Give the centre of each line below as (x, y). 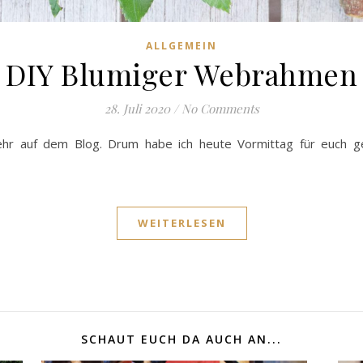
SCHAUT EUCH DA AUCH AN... (181, 340)
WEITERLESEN (181, 223)
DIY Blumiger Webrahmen (181, 74)
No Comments (220, 109)
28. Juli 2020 (137, 109)
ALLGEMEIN (181, 46)
